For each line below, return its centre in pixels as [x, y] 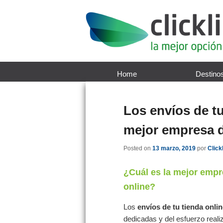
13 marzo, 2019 [174, 149]
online [137, 186]
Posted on [138, 149]
